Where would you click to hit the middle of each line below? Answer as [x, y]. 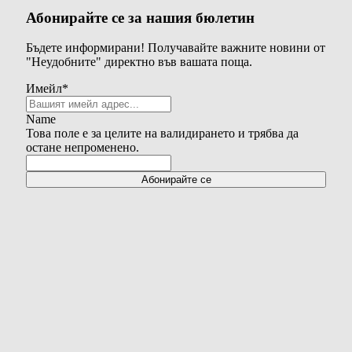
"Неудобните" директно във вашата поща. [139, 62]
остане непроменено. [82, 148]
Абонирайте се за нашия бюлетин [140, 17]
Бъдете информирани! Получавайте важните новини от [176, 48]
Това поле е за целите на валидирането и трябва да [162, 134]
